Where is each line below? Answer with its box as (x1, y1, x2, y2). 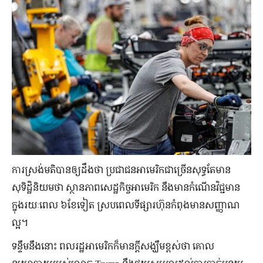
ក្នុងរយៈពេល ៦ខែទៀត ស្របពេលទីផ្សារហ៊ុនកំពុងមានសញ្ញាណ (12, 198, 240, 212)
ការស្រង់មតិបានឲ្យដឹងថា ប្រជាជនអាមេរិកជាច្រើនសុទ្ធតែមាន (12, 163, 231, 177)
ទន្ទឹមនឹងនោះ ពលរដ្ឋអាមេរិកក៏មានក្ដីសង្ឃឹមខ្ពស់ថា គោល (12, 240, 214, 253)
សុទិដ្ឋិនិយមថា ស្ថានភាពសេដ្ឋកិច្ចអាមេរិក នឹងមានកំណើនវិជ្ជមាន (12, 181, 240, 194)
